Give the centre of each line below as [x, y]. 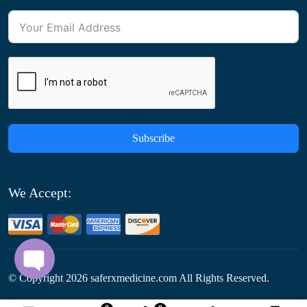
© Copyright [37, 278]
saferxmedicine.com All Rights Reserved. [179, 278]
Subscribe [153, 138]
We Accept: [40, 193]
